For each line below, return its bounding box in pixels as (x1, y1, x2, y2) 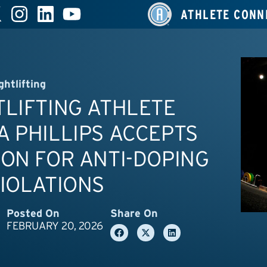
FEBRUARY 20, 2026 (6, 219, 103, 232)
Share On (110, 207, 159, 219)
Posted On (6, 207, 60, 219)
